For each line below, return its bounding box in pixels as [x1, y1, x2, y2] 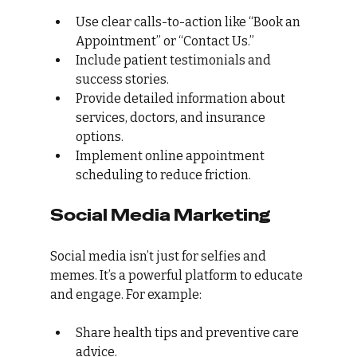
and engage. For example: [49, 287, 202, 303]
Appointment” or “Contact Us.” [75, 33, 254, 49]
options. [75, 129, 124, 145]
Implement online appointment [75, 148, 267, 164]
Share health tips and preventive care [75, 325, 301, 341]
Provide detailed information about [75, 91, 288, 107]
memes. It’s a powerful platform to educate [49, 268, 305, 284]
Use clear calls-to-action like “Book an [75, 14, 303, 30]
